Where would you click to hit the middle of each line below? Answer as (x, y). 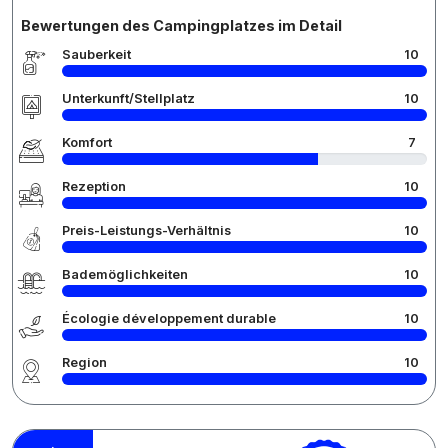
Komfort (87, 142)
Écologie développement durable (169, 318)
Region (84, 362)
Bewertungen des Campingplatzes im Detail (181, 25)
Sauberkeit (96, 54)
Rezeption (94, 186)
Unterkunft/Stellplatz (128, 98)
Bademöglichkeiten (125, 274)
